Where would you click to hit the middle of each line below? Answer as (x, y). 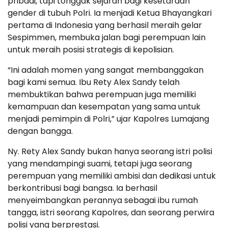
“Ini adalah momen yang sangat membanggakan (106, 70)
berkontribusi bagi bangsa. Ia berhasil (82, 188)
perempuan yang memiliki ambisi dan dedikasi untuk (112, 176)
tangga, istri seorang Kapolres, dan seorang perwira (111, 212)
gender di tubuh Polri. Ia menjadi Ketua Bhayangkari (110, 13)
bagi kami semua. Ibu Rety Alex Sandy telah (94, 82)
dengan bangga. (40, 131)
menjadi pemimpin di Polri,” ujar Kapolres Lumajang (108, 119)
